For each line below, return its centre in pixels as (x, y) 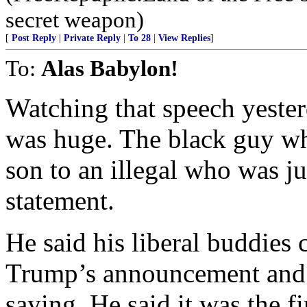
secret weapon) (75, 20)
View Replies (184, 38)
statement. (60, 200)
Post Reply (34, 38)
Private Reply (92, 38)
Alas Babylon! (110, 68)
